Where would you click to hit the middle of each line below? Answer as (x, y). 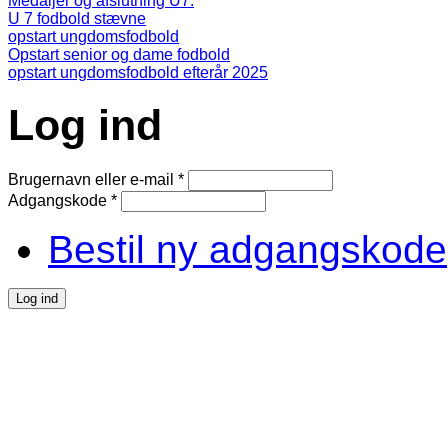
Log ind (85, 125)
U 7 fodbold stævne (77, 18)
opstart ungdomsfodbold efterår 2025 (138, 72)
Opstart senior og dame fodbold (119, 54)
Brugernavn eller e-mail (93, 180)
